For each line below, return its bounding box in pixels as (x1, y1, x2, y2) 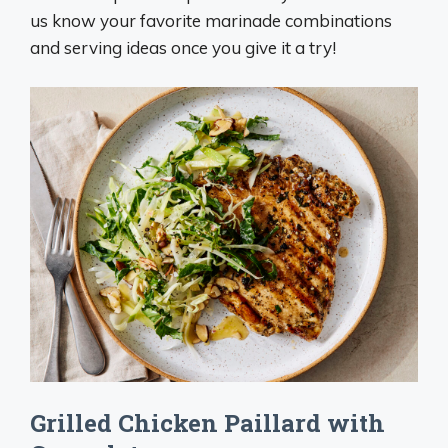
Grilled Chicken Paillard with (30, 406, 385, 439)
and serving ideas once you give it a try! (30, 37, 336, 58)
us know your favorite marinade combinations (30, 10, 392, 31)
